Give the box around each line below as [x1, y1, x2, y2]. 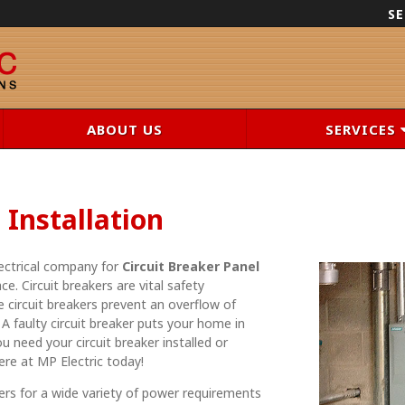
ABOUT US [87, 120, 163, 138]
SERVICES [325, 120, 400, 138]
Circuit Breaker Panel [122, 258, 259, 275]
